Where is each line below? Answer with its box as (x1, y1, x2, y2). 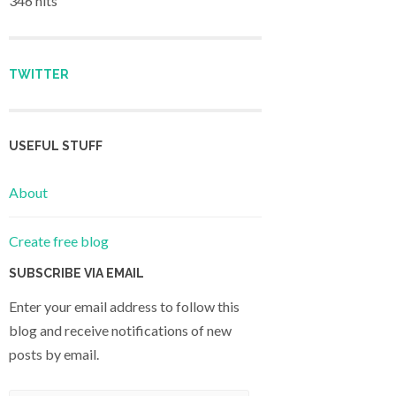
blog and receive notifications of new (9, 322, 232, 339)
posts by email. (9, 346, 99, 363)
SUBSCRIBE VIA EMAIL (9, 266, 144, 281)
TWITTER (9, 66, 69, 81)
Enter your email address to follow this (9, 298, 240, 316)
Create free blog (9, 232, 109, 250)
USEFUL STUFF (9, 138, 103, 153)
